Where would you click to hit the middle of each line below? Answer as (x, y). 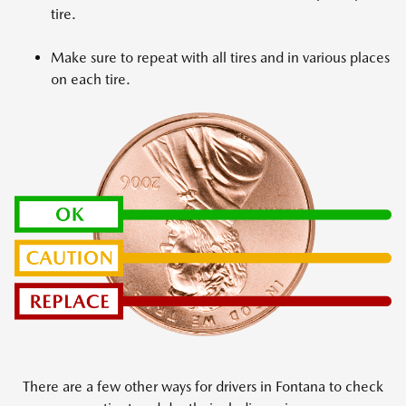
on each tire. (91, 80)
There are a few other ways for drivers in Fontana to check (203, 386)
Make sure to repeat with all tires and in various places (220, 58)
